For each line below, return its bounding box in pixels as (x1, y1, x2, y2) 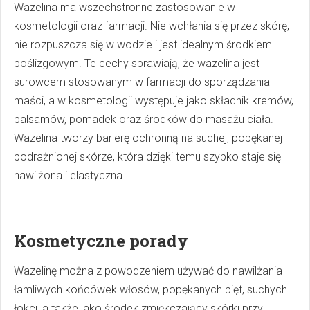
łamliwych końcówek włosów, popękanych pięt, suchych (14, 282, 287, 296)
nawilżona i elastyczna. (14, 168, 125, 182)
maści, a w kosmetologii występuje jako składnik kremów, (14, 93, 293, 107)
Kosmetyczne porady (14, 229, 188, 252)
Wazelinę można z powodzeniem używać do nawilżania (14, 264, 282, 277)
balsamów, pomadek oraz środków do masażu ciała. (14, 112, 273, 126)
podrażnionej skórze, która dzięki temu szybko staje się (14, 149, 281, 163)
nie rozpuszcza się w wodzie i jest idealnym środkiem (14, 37, 272, 51)
